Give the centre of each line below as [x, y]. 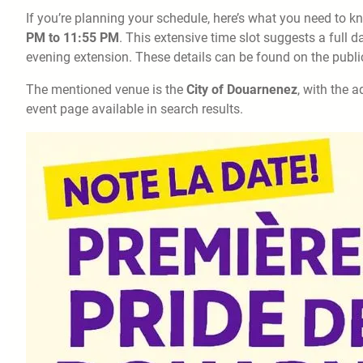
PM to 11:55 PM [73, 37]
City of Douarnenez [242, 89]
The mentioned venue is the [106, 89]
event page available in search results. [135, 109]
